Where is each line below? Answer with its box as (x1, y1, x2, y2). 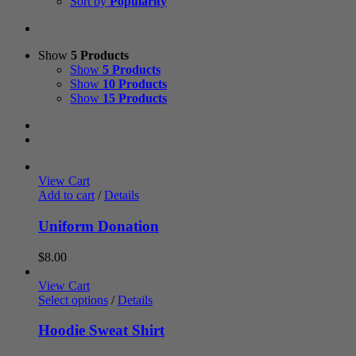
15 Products (103, 91, 167, 106)
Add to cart (38, 188, 95, 203)
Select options (38, 292, 108, 307)
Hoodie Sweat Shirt (38, 322, 164, 339)
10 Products (103, 77, 167, 91)
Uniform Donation (38, 218, 159, 235)
